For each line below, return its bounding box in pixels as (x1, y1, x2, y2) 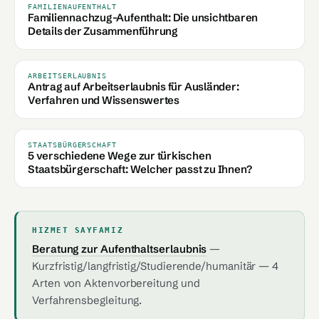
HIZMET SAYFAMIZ (32, 226, 124, 235)
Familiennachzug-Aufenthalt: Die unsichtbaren (28, 11, 258, 24)
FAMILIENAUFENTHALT (28, 3, 117, 11)
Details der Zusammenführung (28, 24, 178, 38)
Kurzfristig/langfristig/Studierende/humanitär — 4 (32, 259, 279, 273)
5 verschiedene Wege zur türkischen (28, 149, 211, 162)
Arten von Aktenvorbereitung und (32, 276, 200, 290)
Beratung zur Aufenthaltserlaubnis (32, 242, 207, 256)
